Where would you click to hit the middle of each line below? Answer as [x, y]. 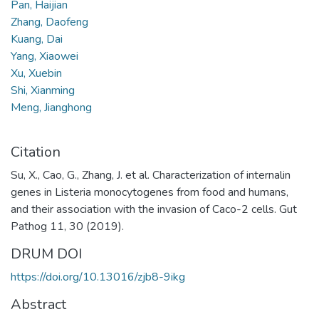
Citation [36, 152]
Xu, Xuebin [36, 73]
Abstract [38, 304]
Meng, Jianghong [51, 107]
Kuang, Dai [37, 39]
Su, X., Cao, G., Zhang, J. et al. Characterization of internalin [151, 175]
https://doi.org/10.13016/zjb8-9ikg [98, 277]
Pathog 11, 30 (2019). [67, 226]
